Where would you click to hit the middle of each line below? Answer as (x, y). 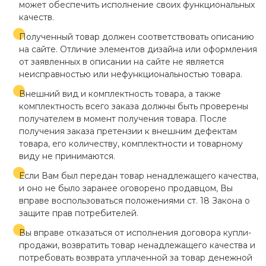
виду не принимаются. (67, 156)
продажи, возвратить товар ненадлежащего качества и (137, 245)
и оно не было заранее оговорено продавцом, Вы (126, 188)
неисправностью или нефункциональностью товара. (131, 74)
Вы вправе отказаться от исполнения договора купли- (135, 233)
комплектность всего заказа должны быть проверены (134, 106)
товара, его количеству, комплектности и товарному (131, 144)
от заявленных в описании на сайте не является (121, 62)
